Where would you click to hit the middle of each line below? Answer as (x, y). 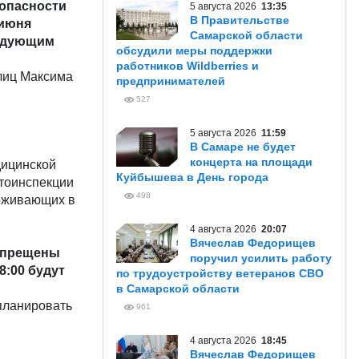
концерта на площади (251, 162)
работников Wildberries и (188, 66)
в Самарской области (178, 288)
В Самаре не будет (243, 147)
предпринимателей (171, 81)
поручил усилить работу (261, 258)
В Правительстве (240, 20)
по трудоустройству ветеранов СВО (220, 273)
